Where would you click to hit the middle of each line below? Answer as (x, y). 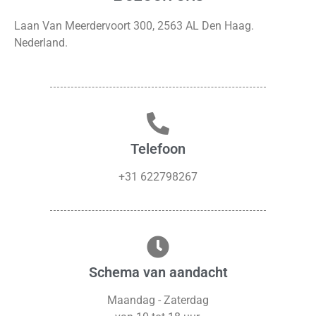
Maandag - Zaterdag (158, 300)
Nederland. (41, 43)
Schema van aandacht (158, 272)
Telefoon (158, 148)
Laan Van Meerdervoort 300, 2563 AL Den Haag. (134, 26)
